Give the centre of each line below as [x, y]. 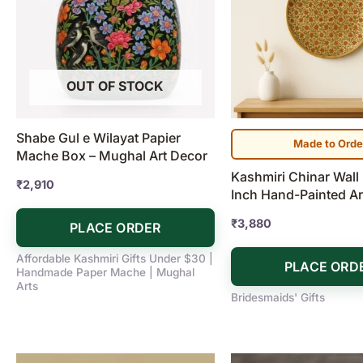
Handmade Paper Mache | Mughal [105, 272]
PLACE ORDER [115, 227]
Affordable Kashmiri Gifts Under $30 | [115, 258]
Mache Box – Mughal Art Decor [112, 155]
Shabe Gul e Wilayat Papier [98, 137]
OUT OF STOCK [115, 85]
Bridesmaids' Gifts [278, 297]
